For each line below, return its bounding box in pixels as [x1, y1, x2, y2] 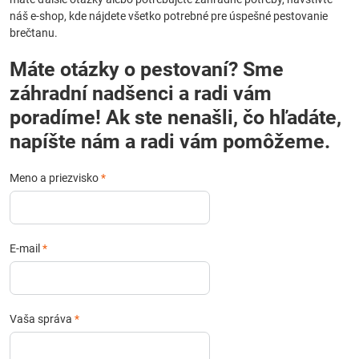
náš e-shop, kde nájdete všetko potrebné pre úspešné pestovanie [10, 10, 328, 22]
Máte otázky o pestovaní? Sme [10, 58, 243, 81]
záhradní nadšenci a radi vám [10, 82, 272, 105]
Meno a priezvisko [10, 171, 101, 184]
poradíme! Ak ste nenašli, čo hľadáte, [10, 106, 341, 129]
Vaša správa [10, 313, 75, 325]
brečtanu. [10, 26, 58, 39]
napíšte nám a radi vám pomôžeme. [10, 130, 330, 153]
